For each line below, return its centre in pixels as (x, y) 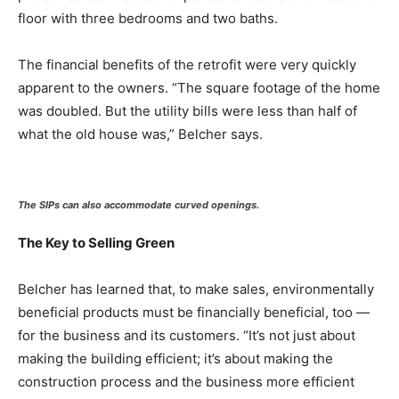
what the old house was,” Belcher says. (140, 134)
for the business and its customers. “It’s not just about (187, 335)
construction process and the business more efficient (186, 381)
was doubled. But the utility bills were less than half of (187, 110)
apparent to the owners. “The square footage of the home (199, 87)
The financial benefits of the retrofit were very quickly (187, 64)
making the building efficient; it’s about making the (175, 358)
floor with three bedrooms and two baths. (148, 18)
